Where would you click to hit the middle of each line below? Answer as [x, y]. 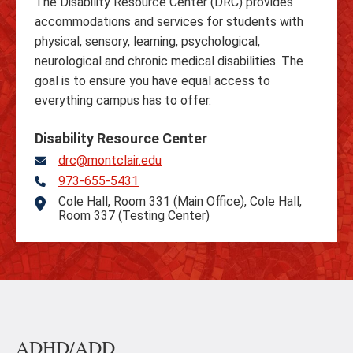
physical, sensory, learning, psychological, [147, 41]
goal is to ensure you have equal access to [152, 81]
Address [61, 204]
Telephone [68, 183]
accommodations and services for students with [169, 22]
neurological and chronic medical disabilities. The [169, 61]
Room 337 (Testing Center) [134, 216]
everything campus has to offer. [123, 100]
